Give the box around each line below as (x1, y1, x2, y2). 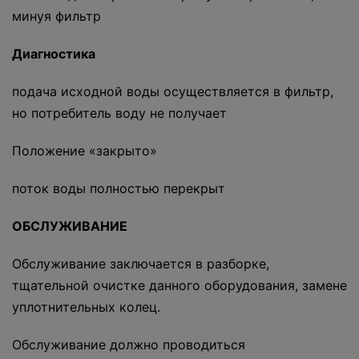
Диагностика (12, 46, 95, 63)
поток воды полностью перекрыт (12, 180, 225, 197)
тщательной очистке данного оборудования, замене (12, 277, 347, 294)
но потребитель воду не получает (12, 105, 227, 122)
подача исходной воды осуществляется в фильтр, (12, 83, 333, 100)
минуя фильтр (12, 8, 101, 25)
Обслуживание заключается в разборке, (12, 256, 269, 272)
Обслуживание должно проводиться (12, 337, 245, 353)
